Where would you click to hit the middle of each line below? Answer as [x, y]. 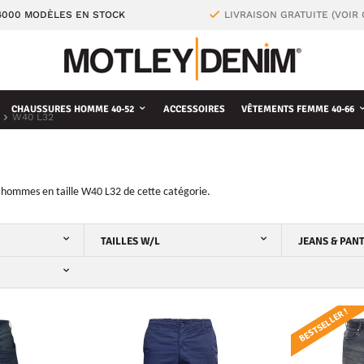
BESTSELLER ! [323, 325]
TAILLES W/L [130, 241]
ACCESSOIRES [194, 109]
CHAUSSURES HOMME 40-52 [73, 109]
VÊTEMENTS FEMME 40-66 [298, 109]
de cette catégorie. [166, 192]
